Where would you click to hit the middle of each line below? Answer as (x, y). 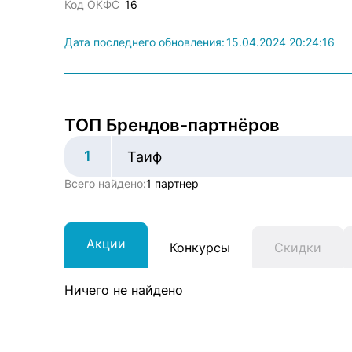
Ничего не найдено (124, 290)
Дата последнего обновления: (145, 42)
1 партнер (172, 183)
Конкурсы (200, 247)
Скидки (298, 247)
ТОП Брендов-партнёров (172, 125)
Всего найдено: (105, 183)
